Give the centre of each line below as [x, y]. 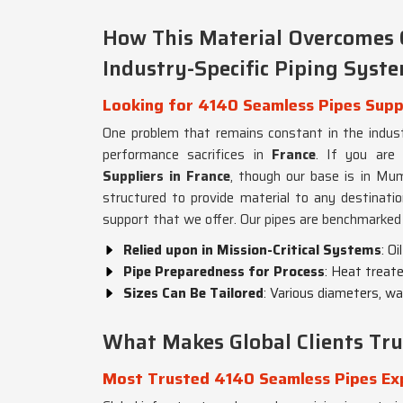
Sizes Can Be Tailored [193, 293]
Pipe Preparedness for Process [224, 272]
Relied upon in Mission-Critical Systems [252, 250]
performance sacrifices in [183, 155]
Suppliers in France [167, 176]
